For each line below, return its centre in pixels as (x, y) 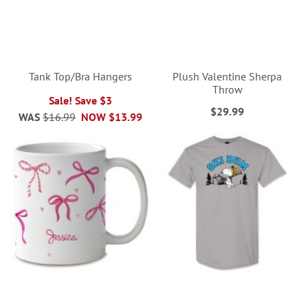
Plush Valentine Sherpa (228, 77)
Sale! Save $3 (81, 101)
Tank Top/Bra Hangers (81, 77)
